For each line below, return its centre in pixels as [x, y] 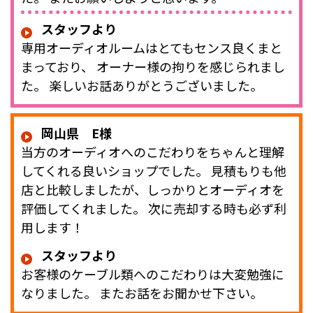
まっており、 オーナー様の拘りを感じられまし [153, 67]
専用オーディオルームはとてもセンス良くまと [152, 48]
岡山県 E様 [77, 133]
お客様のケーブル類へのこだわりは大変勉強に [153, 274]
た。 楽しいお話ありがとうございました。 [142, 86]
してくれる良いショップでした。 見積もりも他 [154, 171]
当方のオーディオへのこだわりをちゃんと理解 [153, 152]
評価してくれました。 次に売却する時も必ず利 [154, 209]
